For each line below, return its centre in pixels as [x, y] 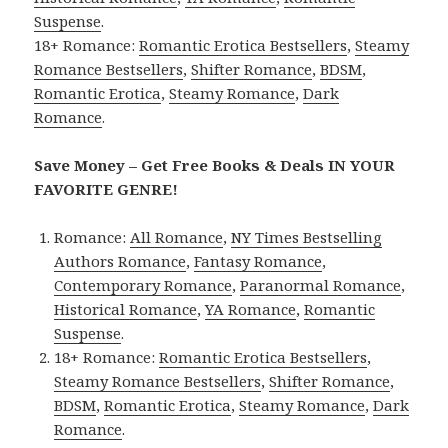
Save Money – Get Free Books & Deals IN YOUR [215, 164]
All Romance [177, 236]
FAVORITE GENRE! [106, 188]
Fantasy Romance [258, 260]
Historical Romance [126, 308]
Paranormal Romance [321, 284]
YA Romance [251, 308]
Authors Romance [120, 260]
